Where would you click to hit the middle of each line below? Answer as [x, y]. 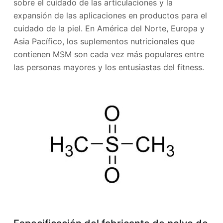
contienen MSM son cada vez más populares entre [109, 55]
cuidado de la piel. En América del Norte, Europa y [109, 29]
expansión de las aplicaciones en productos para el [110, 16]
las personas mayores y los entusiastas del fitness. [109, 67]
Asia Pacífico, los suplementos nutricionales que [104, 42]
